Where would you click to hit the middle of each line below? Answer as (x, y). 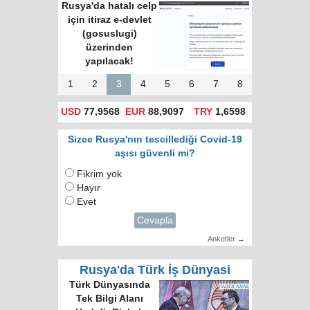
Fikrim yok (99, 174)
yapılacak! (109, 62)
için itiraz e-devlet (109, 20)
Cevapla (155, 221)
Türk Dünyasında (109, 285)
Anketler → (226, 239)
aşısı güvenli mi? (155, 154)
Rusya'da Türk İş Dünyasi (155, 270)
